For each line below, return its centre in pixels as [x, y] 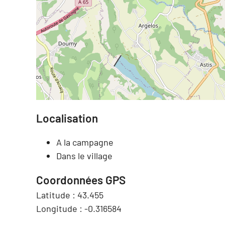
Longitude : [60, 209]
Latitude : [57, 195]
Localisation [67, 118]
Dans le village [84, 156]
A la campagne [85, 142]
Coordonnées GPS [81, 180]
